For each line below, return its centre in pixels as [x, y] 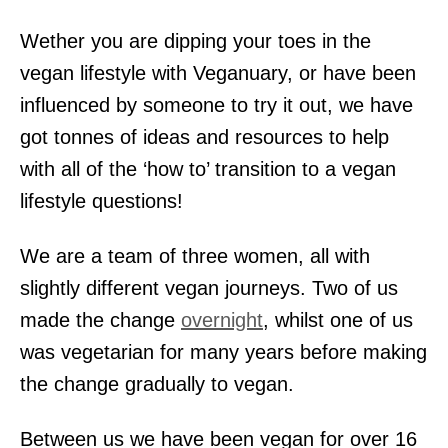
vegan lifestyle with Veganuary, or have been [218, 72]
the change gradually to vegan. [157, 383]
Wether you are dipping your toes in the [195, 40]
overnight [222, 319]
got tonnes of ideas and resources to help [204, 136]
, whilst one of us [338, 319]
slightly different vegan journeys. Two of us [209, 287]
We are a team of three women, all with [195, 255]
